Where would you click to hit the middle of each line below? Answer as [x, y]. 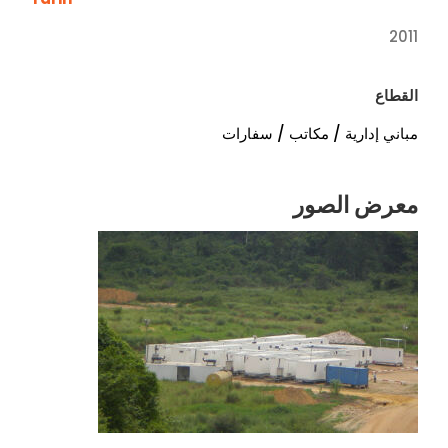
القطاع [397, 95]
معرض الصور [356, 205]
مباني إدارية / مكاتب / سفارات [320, 134]
